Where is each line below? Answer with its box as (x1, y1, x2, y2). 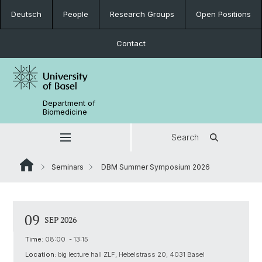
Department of (43, 98, 96, 108)
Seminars (51, 163, 84, 171)
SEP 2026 (44, 214, 77, 225)
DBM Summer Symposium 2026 (99, 163, 210, 171)
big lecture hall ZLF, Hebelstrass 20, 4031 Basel (56, 250, 205, 258)
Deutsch (11, 9, 42, 19)
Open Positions (196, 9, 251, 19)
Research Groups (110, 9, 174, 19)
